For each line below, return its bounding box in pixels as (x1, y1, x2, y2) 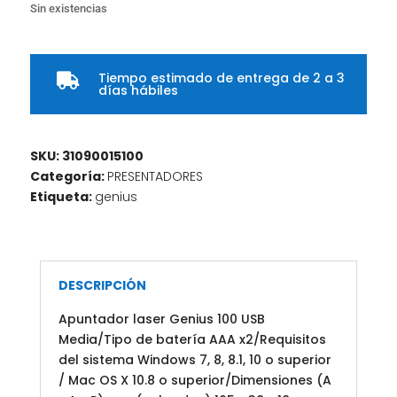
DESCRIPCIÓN (58, 276, 146, 295)
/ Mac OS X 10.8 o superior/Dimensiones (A (58, 371, 331, 390)
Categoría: (29, 167, 107, 186)
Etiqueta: (29, 188, 95, 206)
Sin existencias (29, 2, 107, 16)
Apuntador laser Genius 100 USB (58, 310, 265, 329)
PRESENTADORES (106, 167, 203, 186)
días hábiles (97, 82, 178, 100)
